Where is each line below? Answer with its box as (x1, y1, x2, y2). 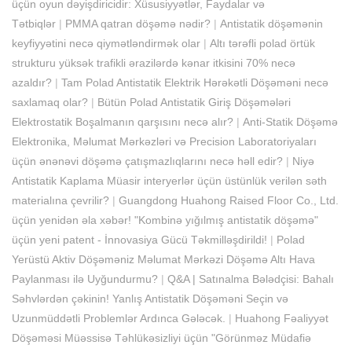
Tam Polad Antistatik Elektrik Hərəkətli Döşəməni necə (61, 75, 328, 89)
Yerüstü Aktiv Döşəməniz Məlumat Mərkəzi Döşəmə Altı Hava (12, 252, 315, 266)
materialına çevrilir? (12, 193, 109, 207)
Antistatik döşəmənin (220, 16, 323, 30)
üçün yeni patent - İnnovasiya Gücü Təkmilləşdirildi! (12, 233, 267, 246)
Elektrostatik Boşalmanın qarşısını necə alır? (12, 115, 233, 128)
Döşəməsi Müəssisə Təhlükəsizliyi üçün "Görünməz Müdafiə (12, 331, 311, 344)
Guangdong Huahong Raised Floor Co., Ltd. (119, 193, 339, 207)
